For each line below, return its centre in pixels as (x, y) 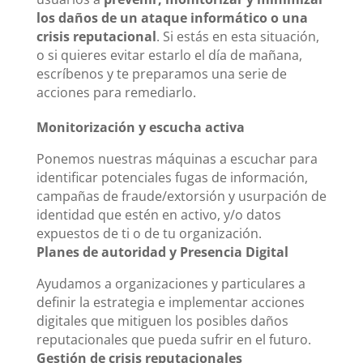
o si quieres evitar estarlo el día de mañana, (169, 55)
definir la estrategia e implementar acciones (170, 302)
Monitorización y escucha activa (140, 127)
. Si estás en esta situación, (237, 36)
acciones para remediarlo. (116, 92)
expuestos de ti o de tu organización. (149, 233)
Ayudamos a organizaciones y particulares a (171, 283)
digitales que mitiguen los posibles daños (162, 320)
